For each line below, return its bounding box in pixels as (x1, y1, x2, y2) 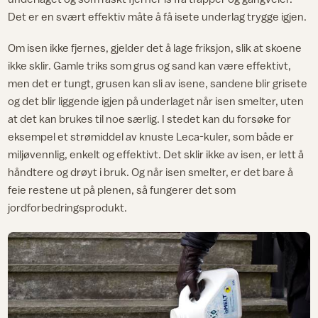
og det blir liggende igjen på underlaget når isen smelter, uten (8, 94, 305, 107)
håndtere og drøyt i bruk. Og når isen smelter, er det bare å (8, 165, 294, 178)
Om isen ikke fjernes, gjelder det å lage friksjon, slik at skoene (8, 40, 302, 54)
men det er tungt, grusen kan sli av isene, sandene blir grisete (8, 76, 308, 89)
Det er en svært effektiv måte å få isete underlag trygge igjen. (8, 9, 307, 23)
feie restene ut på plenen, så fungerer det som (8, 182, 236, 196)
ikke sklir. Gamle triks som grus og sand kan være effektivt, (8, 58, 292, 72)
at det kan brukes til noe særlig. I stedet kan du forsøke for (8, 111, 292, 125)
